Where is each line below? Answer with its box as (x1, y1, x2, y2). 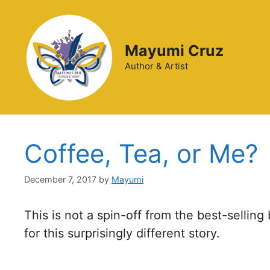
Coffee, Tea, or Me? (24, 138, 258, 169)
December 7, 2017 (24, 174, 96, 185)
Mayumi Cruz (125, 42, 224, 60)
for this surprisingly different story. (24, 226, 220, 241)
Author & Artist (125, 60, 188, 72)
